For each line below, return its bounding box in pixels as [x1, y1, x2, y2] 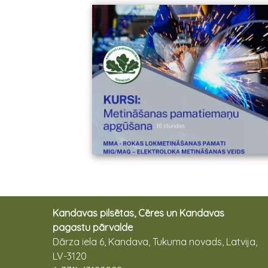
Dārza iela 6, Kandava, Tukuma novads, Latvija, [53, 236, 257, 248]
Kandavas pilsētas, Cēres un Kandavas [53, 207, 224, 220]
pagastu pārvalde [53, 221, 133, 234]
